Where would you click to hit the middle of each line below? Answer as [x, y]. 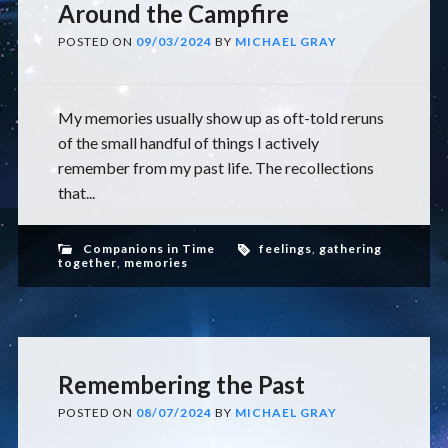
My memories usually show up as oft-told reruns [220, 117]
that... [76, 192]
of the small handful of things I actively [188, 142]
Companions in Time [148, 248]
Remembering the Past [181, 384]
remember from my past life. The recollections [215, 167]
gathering [350, 248]
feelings [285, 248]
